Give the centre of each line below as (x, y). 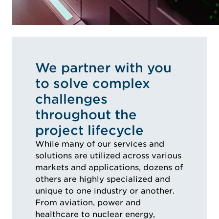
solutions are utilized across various (108, 156)
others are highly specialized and (103, 179)
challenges (71, 99)
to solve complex (93, 84)
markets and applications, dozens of (109, 168)
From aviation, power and (88, 203)
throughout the (86, 115)
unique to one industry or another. (105, 191)
